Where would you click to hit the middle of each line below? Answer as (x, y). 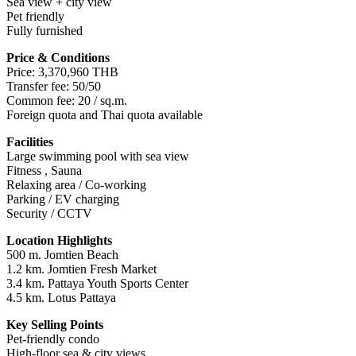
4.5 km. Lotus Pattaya (61, 297)
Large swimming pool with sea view (98, 156)
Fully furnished (44, 30)
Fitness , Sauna (44, 170)
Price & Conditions (58, 57)
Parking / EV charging (63, 199)
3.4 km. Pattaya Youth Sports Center (97, 283)
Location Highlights (59, 240)
